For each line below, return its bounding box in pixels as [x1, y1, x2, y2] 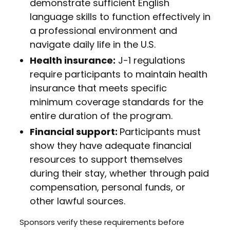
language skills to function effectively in [29, 10, 210, 23]
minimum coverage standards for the [29, 95, 203, 108]
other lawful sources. [29, 195, 125, 207]
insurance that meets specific [29, 82, 167, 94]
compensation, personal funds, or [29, 181, 185, 194]
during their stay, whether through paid [29, 167, 209, 180]
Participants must [119, 125, 201, 138]
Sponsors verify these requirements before [19, 217, 184, 227]
